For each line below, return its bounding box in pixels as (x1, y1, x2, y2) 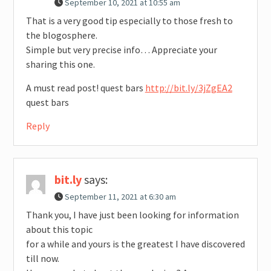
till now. (25, 252, 59, 265)
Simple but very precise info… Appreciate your (25, 44, 217, 56)
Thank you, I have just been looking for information (25, 209, 239, 221)
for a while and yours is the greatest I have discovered (25, 238, 245, 250)
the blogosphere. (25, 29, 97, 42)
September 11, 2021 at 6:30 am (64, 191, 176, 203)
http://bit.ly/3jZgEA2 (145, 82, 232, 94)
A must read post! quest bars (25, 82, 145, 94)
